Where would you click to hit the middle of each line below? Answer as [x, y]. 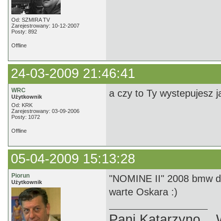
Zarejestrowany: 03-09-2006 [45, 111]
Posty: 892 [24, 32]
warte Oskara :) [143, 192]
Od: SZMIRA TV [31, 20]
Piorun [20, 176]
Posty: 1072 [26, 117]
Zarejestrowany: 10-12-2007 [45, 26]
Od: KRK [22, 105]
